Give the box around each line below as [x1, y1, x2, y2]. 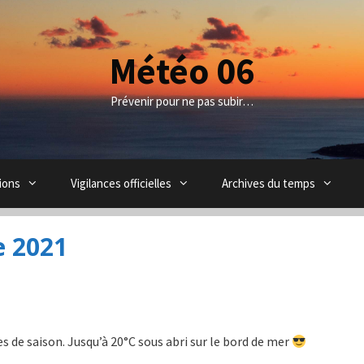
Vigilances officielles [71, 175, 172, 191]
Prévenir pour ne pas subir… [110, 93, 253, 109]
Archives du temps [222, 175, 316, 191]
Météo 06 [109, 48, 255, 93]
